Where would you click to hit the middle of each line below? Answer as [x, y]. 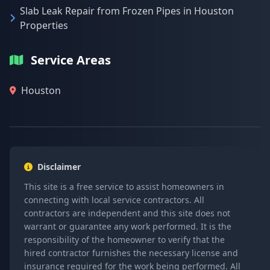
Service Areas [71, 60]
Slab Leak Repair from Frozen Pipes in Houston [127, 11]
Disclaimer [59, 167]
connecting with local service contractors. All [114, 200]
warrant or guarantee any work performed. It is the [128, 226]
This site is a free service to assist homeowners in [124, 187]
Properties [44, 25]
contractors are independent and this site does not [127, 213]
